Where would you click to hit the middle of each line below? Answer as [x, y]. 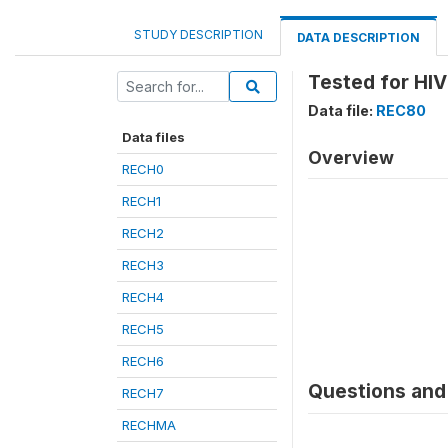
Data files [153, 137]
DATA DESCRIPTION [358, 37]
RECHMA [149, 425]
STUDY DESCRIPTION [198, 34]
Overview [351, 157]
